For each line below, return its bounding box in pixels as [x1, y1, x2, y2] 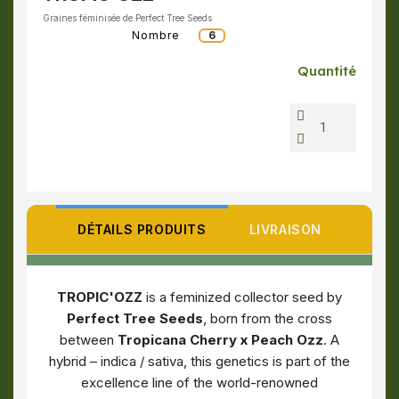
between [60, 331, 118, 348]
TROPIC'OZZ [57, 289, 142, 305]
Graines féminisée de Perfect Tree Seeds [43, 12, 212, 23]
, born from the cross [203, 310, 332, 327]
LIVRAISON [248, 222, 322, 237]
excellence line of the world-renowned [81, 374, 318, 391]
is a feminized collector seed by [142, 289, 342, 305]
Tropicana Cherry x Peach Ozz [118, 331, 323, 348]
